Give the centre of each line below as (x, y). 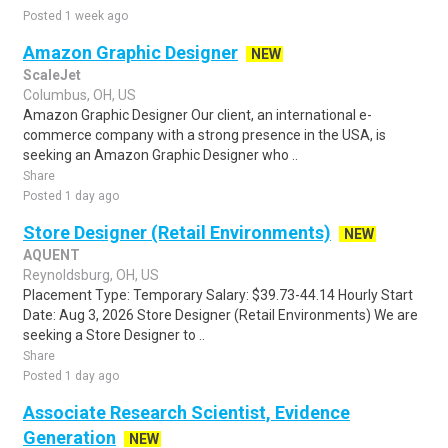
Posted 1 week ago (75, 16)
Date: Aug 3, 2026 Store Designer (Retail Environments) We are (220, 315)
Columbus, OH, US (79, 95)
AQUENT (51, 255)
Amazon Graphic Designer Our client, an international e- (197, 115)
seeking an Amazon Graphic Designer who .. (160, 155)
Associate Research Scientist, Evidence (186, 412)
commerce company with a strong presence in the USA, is (204, 135)
